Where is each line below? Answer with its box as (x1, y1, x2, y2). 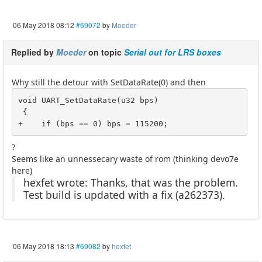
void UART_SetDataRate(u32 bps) (18, 95, 158, 105)
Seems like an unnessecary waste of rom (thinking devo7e (12, 153, 239, 165)
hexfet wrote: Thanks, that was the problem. (23, 175, 238, 190)
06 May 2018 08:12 (13, 20, 74, 30)
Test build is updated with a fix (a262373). (23, 188, 225, 202)
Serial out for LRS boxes (124, 46, 221, 58)
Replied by (11, 46, 56, 58)
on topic (86, 46, 124, 58)
